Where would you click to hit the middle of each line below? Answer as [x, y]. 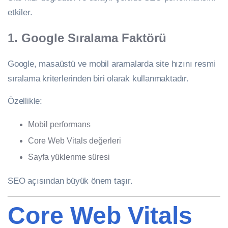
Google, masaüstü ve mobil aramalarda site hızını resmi [112, 63]
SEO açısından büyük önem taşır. [70, 180]
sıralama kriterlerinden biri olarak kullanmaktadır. [98, 78]
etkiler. [20, 12]
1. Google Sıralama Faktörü [87, 38]
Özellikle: [25, 101]
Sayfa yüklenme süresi [69, 157]
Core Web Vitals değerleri [75, 140]
